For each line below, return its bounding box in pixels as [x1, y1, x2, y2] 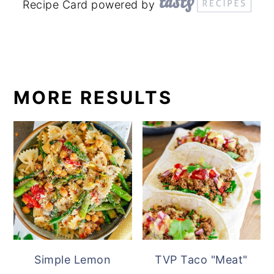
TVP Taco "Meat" [155, 253, 248, 266]
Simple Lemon [34, 253, 111, 266]
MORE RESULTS [13, 87, 173, 109]
